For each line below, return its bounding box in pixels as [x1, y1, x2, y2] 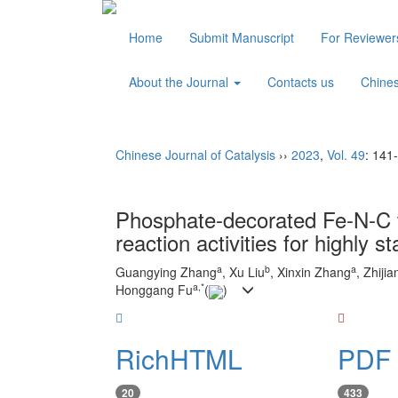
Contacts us [267, 73, 334, 91]
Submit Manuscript [189, 28, 294, 46]
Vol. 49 [327, 146, 365, 163]
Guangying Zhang [115, 263, 217, 281]
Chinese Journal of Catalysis [115, 146, 275, 163]
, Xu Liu [222, 263, 265, 281]
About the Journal [129, 73, 232, 91]
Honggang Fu [115, 281, 193, 299]
